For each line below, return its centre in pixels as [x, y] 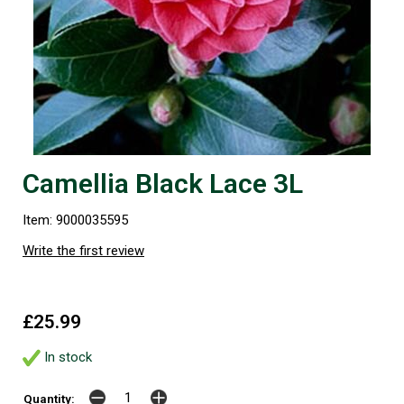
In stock [66, 357]
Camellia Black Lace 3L [163, 184]
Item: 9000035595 [75, 220]
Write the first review [83, 251]
